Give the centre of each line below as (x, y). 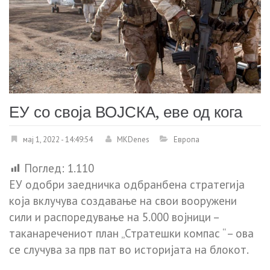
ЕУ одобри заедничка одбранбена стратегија (127, 185)
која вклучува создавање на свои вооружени (123, 201)
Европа (187, 140)
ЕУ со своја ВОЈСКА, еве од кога (126, 112)
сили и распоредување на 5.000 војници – (114, 217)
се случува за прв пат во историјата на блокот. (129, 250)
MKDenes (133, 140)
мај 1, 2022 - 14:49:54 (58, 140)
